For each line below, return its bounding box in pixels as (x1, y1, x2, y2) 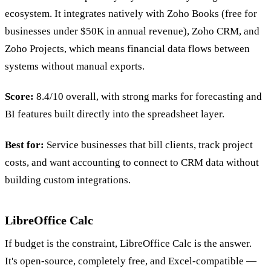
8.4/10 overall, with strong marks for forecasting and (34, 91, 262, 103)
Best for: (5, 139, 44, 151)
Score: (5, 91, 34, 103)
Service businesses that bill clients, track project (44, 139, 253, 151)
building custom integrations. (5, 174, 131, 186)
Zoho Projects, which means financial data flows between (5, 43, 250, 55)
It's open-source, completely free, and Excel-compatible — (5, 255, 256, 267)
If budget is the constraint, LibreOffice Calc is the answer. (5, 237, 252, 249)
